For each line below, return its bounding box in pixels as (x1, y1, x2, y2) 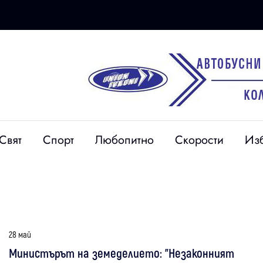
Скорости (175, 131, 224, 149)
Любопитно (95, 131, 154, 149)
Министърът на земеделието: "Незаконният (9, 245, 234, 260)
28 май (9, 229, 31, 240)
